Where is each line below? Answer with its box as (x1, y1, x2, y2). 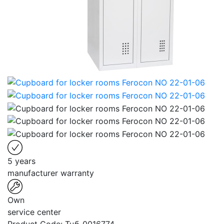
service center (7, 206, 61, 217)
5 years (7, 155, 35, 166)
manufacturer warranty (7, 167, 94, 178)
